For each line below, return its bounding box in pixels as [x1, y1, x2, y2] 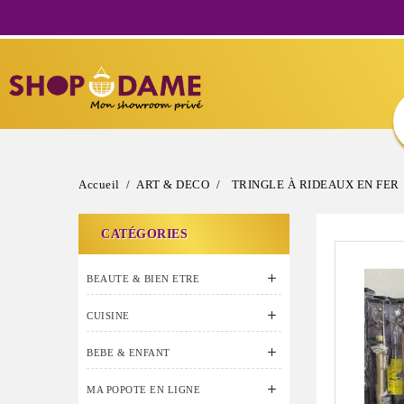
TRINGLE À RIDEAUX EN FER [231, 178, 399, 191]
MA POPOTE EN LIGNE [87, 384, 200, 395]
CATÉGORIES [101, 227, 188, 241]
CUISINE [87, 310, 130, 321]
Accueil [78, 178, 120, 191]
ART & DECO [136, 178, 210, 191]
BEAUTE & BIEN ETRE [87, 273, 199, 284]
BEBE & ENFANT [87, 347, 170, 358]
